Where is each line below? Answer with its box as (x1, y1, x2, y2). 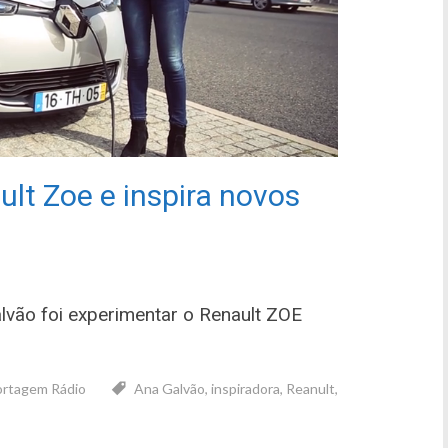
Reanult (286, 380, 335, 397)
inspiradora (211, 380, 280, 397)
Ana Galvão (134, 380, 205, 397)
